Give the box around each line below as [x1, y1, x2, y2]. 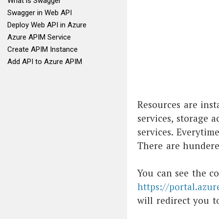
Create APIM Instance [7, 45, 78, 54]
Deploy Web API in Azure [7, 21, 87, 29]
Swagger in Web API [7, 8, 72, 17]
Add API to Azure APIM [7, 57, 82, 66]
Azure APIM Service [7, 33, 71, 42]
